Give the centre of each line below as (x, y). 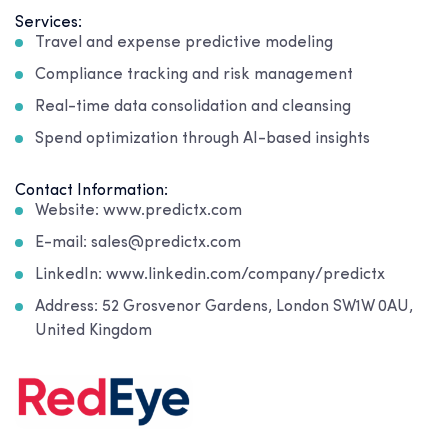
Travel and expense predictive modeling (184, 42)
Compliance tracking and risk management (194, 74)
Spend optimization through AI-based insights (202, 138)
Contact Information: (91, 190)
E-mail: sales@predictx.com (138, 242)
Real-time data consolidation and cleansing (193, 106)
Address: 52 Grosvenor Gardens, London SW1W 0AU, (224, 306)
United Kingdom (93, 330)
